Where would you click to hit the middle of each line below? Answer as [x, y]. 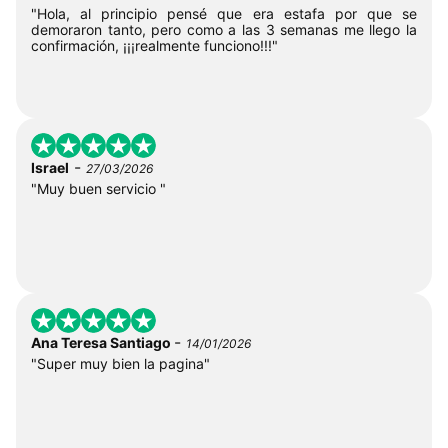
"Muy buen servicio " [98, 188]
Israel [50, 167]
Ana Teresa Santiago [102, 342]
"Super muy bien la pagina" [120, 363]
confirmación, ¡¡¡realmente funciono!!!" [154, 45]
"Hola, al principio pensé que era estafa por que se [224, 13]
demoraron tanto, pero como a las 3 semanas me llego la [224, 29]
